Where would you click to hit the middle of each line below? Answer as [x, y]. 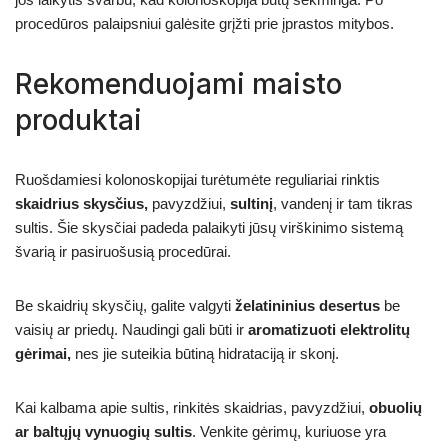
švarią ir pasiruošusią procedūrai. [123, 251]
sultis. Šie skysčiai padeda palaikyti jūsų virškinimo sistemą [209, 227]
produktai [78, 119]
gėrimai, [43, 353]
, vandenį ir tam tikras [343, 203]
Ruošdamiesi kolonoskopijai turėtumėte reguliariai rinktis [197, 179]
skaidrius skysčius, [81, 203]
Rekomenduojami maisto [178, 83]
